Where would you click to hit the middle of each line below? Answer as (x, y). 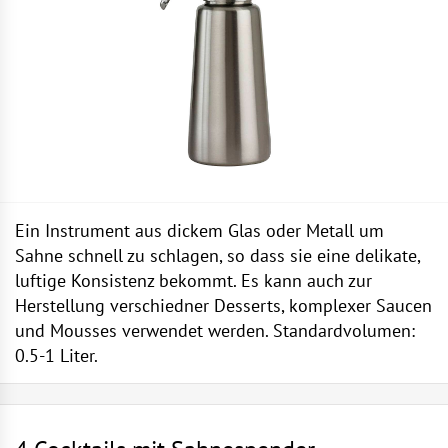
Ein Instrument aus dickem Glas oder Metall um (199, 230)
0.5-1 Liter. (56, 355)
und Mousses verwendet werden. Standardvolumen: (215, 330)
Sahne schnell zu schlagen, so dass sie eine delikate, (217, 255)
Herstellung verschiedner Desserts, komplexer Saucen (223, 305)
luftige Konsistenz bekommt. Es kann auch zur (193, 280)
